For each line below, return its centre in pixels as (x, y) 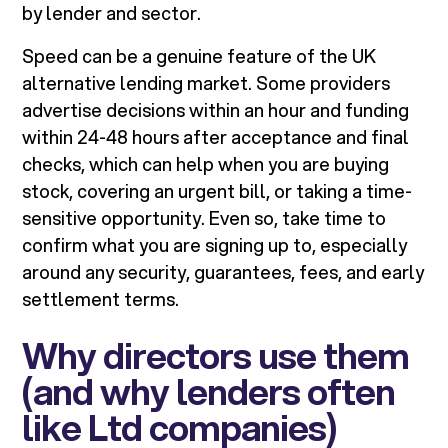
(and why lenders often (209, 391)
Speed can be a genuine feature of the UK (199, 56)
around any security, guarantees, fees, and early (223, 272)
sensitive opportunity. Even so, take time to (204, 218)
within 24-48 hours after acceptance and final (216, 137)
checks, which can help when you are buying (206, 164)
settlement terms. (101, 299)
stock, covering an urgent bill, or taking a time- (217, 191)
